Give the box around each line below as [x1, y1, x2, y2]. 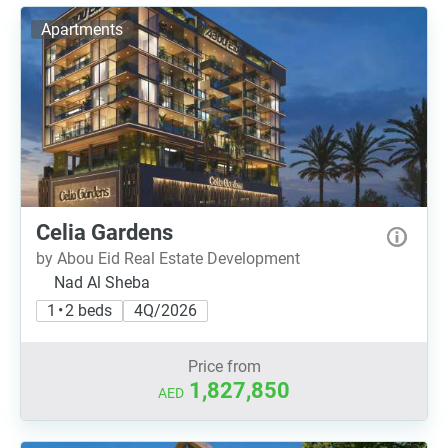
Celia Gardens [36, 220, 173, 245]
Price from [187, 357, 261, 376]
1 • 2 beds [47, 301, 112, 320]
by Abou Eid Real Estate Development [36, 249, 300, 268]
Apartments [41, 20, 123, 39]
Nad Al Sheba [54, 273, 150, 292]
